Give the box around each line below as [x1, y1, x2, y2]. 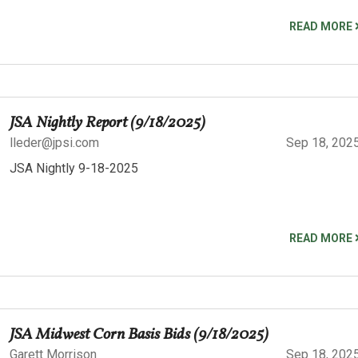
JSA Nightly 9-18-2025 [10, 160, 138, 176]
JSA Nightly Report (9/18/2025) [10, 111, 205, 134]
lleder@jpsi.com [10, 134, 99, 150]
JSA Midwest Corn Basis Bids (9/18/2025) [10, 323, 268, 346]
